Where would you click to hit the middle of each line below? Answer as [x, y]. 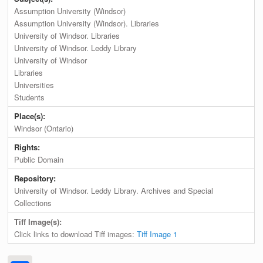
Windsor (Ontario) [44, 129]
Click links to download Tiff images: [76, 234]
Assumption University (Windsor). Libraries [87, 23]
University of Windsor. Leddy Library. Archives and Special [114, 191]
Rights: [28, 147]
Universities [34, 85]
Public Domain [39, 160]
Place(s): [31, 116]
